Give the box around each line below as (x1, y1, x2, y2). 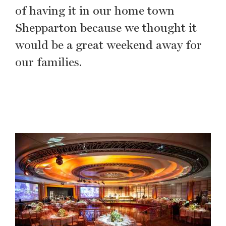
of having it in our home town (15, 4, 175, 18)
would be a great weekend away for (15, 38, 202, 52)
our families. (15, 55, 83, 70)
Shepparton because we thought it (15, 21, 197, 35)
